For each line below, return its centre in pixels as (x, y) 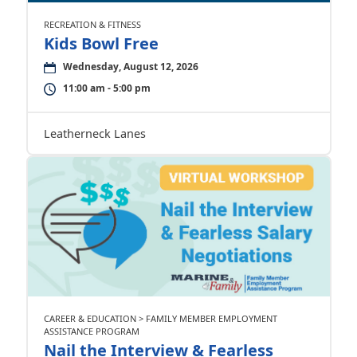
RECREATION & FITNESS (92, 25)
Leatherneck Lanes (94, 134)
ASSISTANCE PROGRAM (91, 331)
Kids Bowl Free (101, 44)
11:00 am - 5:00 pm (106, 88)
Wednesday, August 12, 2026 (130, 67)
